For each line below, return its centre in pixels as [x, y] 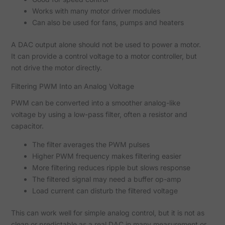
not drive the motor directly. [56, 67]
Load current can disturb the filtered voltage [105, 190]
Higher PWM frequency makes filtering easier [106, 156]
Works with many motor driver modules [96, 11]
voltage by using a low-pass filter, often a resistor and [99, 114]
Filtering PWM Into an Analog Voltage [72, 86]
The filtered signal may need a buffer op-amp [106, 179]
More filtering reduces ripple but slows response [111, 167]
